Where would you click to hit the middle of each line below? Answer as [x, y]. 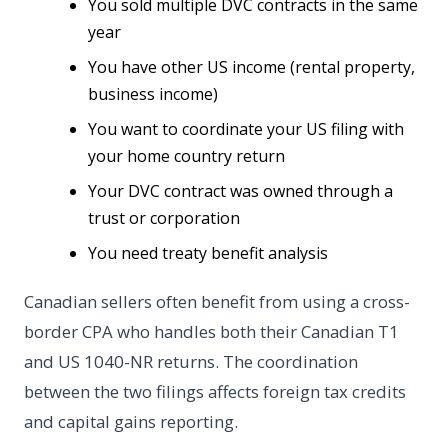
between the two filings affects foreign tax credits [215, 392]
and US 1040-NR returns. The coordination [191, 362]
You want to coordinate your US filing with [246, 129]
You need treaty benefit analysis [208, 253]
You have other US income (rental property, [251, 67]
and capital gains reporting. [131, 422]
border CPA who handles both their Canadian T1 [211, 332]
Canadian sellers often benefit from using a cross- [217, 302]
